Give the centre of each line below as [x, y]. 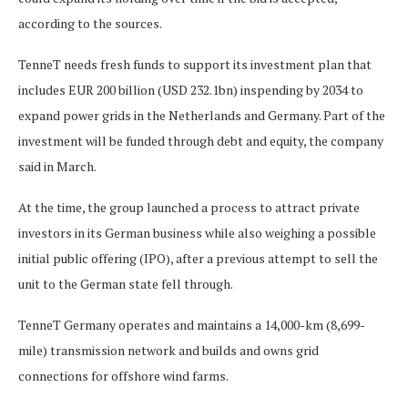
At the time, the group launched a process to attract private [189, 208]
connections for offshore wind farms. [123, 376]
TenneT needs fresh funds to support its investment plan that [195, 65]
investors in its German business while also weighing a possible [197, 233]
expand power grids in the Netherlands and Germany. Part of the [202, 116]
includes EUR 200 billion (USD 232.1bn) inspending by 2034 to [191, 90]
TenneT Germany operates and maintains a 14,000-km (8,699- [192, 325]
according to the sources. [90, 24]
